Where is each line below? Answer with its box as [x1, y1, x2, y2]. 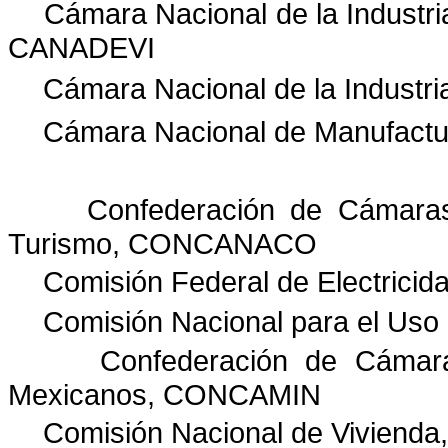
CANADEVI [8, 31, 155, 64]
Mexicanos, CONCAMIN [8, 379, 321, 411]
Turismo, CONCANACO [8, 227, 317, 260]
